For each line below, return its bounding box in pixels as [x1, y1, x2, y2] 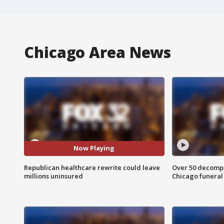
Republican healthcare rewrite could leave [24, 162, 160, 172]
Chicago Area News [24, 41, 171, 62]
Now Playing [73, 143, 115, 153]
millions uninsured [24, 171, 83, 180]
